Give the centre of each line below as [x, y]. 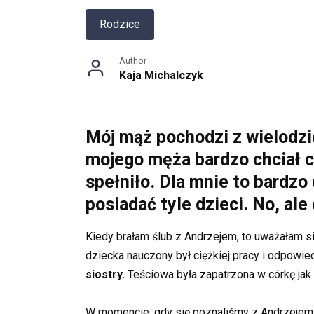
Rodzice [120, 25]
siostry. [105, 275]
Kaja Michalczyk [161, 76]
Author [133, 61]
